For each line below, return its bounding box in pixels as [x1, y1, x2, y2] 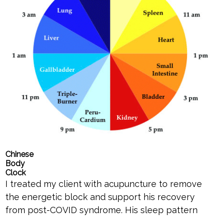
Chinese [5, 150, 33, 159]
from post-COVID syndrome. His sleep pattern [5, 205, 198, 216]
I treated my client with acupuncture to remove [5, 179, 202, 189]
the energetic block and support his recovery [5, 192, 195, 202]
